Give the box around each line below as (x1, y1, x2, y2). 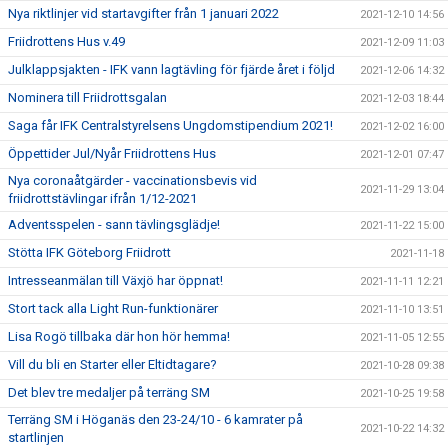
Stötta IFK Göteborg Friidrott (8, 244, 171, 260)
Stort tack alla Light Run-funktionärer (8, 300, 218, 316)
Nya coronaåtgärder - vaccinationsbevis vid (8, 172, 257, 188)
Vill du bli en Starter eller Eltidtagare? (8, 356, 217, 372)
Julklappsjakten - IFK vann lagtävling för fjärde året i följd (8, 61, 335, 77)
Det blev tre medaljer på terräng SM (8, 384, 210, 400)
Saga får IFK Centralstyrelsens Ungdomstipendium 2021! (8, 117, 333, 133)
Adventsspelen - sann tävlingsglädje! (8, 216, 220, 232)
